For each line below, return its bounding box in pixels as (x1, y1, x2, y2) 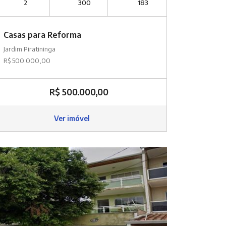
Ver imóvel (53, 114, 91, 123)
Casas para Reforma (3, 29, 81, 40)
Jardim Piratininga (3, 44, 55, 53)
